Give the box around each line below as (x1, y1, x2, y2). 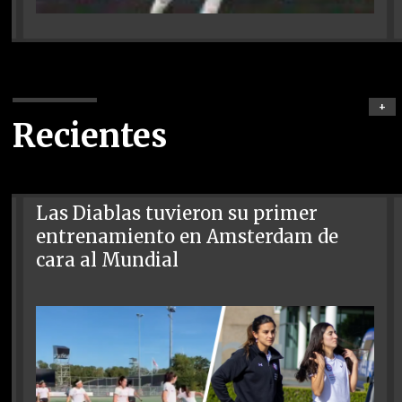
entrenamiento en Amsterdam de (36, 224, 339, 249)
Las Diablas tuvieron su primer (36, 201, 319, 225)
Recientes (12, 115, 167, 156)
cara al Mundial (36, 248, 179, 272)
